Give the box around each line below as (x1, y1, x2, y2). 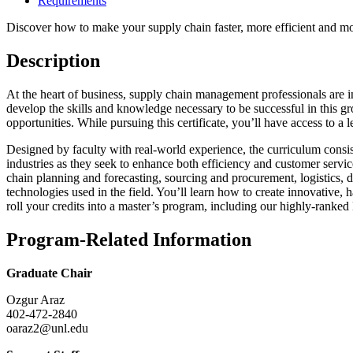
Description (6, 50, 100, 72)
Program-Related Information (6, 229, 251, 251)
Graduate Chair (6, 266, 92, 280)
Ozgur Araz (6, 292, 65, 307)
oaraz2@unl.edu (6, 321, 88, 335)
